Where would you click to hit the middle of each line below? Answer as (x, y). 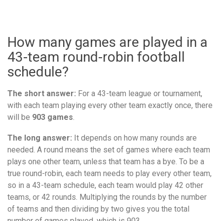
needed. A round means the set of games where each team (109, 149)
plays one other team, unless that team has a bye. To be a (106, 161)
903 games (53, 117)
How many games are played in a (108, 42)
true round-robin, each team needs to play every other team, (110, 173)
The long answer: (40, 138)
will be (20, 117)
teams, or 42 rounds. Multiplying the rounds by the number (107, 197)
